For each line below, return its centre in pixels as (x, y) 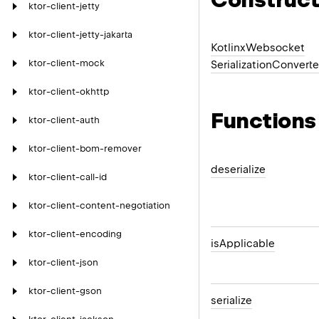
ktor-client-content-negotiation (99, 205)
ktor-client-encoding (75, 234)
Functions (263, 120)
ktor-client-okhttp (69, 91)
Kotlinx (228, 48)
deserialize (238, 169)
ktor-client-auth (64, 120)
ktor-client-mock (67, 63)
